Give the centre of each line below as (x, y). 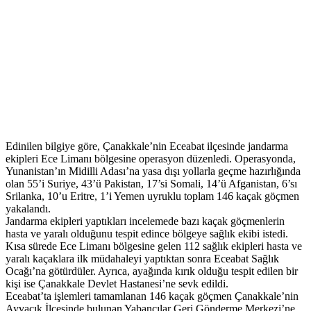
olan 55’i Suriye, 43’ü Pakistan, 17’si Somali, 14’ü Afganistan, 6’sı (151, 184)
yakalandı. (28, 209)
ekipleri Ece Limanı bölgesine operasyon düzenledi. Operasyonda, (151, 159)
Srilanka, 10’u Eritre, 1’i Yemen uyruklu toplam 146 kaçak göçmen (152, 196)
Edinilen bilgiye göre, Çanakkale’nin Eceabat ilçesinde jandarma (147, 146)
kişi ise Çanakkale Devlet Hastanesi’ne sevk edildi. (117, 284)
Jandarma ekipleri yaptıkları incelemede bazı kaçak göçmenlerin (145, 221)
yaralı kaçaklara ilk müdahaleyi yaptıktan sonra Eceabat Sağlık (142, 259)
